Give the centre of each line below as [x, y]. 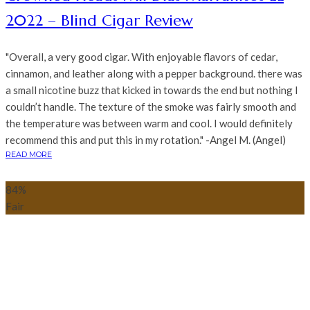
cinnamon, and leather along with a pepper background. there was [154, 74]
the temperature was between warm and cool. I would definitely [149, 124]
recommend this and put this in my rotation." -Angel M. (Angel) [146, 140]
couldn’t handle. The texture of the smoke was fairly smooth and [151, 107]
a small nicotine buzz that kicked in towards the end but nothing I [152, 90]
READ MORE [29, 155]
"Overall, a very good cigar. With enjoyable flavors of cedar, [142, 57]
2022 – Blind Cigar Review [99, 21]
